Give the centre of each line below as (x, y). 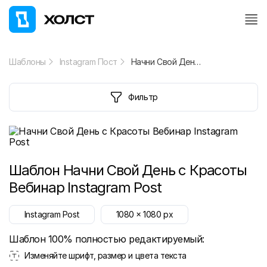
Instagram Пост (88, 62)
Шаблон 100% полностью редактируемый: (107, 239)
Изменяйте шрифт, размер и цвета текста (105, 255)
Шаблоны (27, 62)
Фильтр (143, 97)
